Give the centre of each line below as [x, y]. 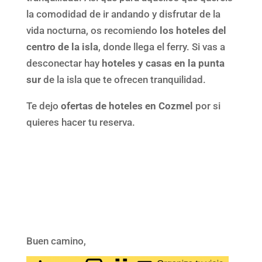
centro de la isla [62, 46]
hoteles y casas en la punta [163, 63]
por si [206, 106]
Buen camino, [56, 241]
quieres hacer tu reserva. [80, 122]
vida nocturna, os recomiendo [92, 30]
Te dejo [43, 106]
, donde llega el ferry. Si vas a [161, 46]
